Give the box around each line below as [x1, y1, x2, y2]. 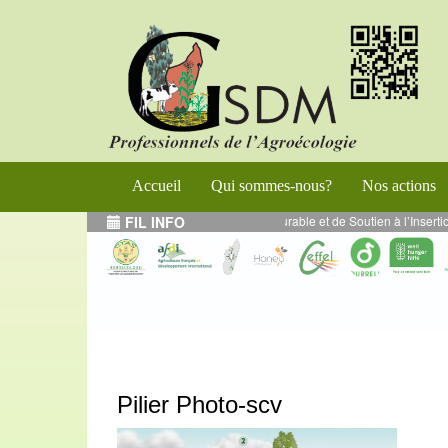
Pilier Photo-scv [117, 390, 282, 418]
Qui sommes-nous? [211, 176, 332, 194]
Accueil [132, 176, 181, 194]
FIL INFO [121, 211, 185, 232]
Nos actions [362, 176, 436, 194]
